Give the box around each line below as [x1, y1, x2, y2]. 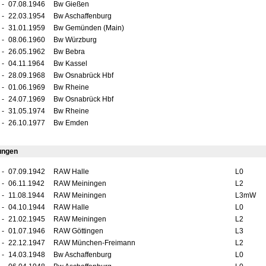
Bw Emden [53, 119, 88, 127]
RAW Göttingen [53, 227, 103, 235]
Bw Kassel [53, 59, 87, 68]
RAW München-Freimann [53, 239, 135, 247]
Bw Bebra [53, 47, 85, 56]
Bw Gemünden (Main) [53, 24, 124, 32]
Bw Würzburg [53, 36, 97, 44]
